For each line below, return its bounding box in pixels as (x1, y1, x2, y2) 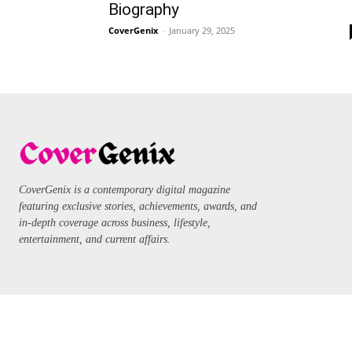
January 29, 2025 (169, 24, 235, 37)
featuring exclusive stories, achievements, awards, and (19, 200, 257, 212)
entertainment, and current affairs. (19, 233, 170, 245)
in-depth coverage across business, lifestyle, (19, 216, 211, 229)
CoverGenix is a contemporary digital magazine (19, 183, 230, 196)
